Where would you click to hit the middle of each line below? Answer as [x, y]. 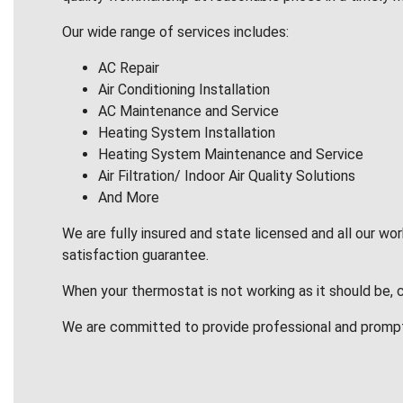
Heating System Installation [187, 133]
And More [129, 198]
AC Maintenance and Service [188, 112]
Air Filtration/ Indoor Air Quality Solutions [227, 176]
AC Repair [129, 68]
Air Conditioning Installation [184, 90]
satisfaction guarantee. [135, 255]
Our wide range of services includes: [175, 32]
